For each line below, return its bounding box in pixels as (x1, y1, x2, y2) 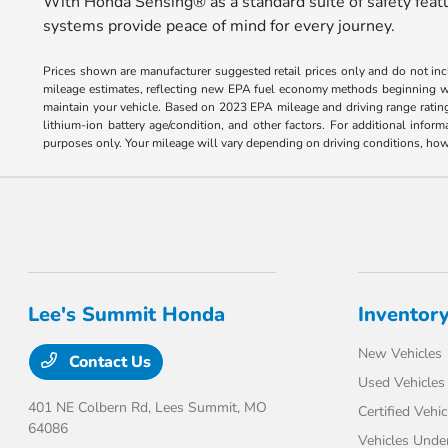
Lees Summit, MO (155, 398, 268, 417)
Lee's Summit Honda (28, 301, 226, 328)
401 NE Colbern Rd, (28, 398, 156, 417)
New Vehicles (357, 344, 442, 363)
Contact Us (65, 351, 152, 373)
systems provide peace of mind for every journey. (43, 15, 396, 37)
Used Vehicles (357, 373, 445, 392)
